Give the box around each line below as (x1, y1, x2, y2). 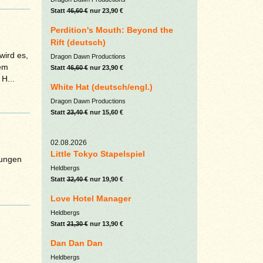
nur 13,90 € (87, 220, 123, 227)
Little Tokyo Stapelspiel (50, 149, 145, 159)
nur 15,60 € (87, 109, 123, 116)
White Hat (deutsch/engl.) (50, 82, 153, 92)
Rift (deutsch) (50, 38, 106, 47)
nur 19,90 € (87, 176, 123, 183)
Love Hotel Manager (50, 194, 131, 203)
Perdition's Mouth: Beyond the (50, 25, 173, 35)
